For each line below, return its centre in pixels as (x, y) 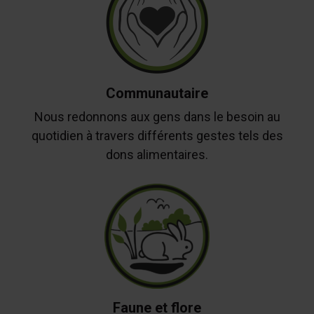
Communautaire (157, 94)
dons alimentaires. (157, 154)
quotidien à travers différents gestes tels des (157, 135)
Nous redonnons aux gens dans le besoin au (157, 116)
